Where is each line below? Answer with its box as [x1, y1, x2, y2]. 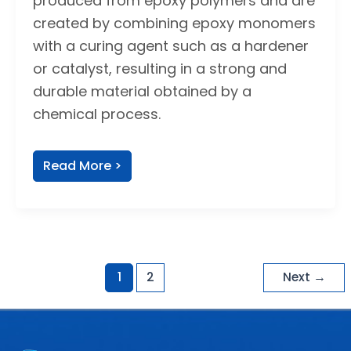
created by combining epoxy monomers [32, 13, 316, 34]
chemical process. [32, 104, 161, 125]
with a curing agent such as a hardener [32, 36, 309, 56]
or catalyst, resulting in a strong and [32, 59, 287, 79]
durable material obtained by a [32, 81, 251, 102]
